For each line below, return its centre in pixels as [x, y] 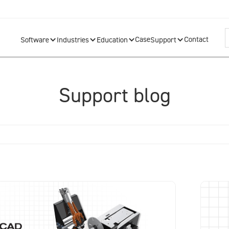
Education [112, 40]
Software [35, 40]
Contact [197, 39]
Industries [73, 40]
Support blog [114, 95]
